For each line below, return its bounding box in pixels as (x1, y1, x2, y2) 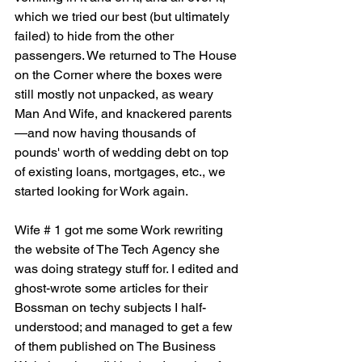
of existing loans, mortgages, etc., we (15, 164, 229, 180)
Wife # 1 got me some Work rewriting (15, 222, 226, 238)
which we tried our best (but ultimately (15, 9, 233, 25)
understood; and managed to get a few (15, 319, 236, 335)
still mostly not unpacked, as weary (15, 86, 217, 103)
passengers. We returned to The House (15, 48, 240, 64)
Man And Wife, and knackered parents (15, 106, 232, 122)
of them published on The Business (15, 339, 219, 355)
